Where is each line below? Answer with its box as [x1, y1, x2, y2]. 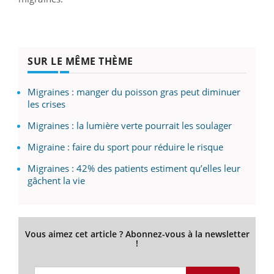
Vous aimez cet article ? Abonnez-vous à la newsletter [24, 228, 250, 240]
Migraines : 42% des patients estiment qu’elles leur [28, 162, 240, 175]
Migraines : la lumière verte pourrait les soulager [28, 119, 232, 132]
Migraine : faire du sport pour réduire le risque [28, 141, 223, 154]
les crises [28, 98, 65, 111]
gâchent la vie [28, 174, 85, 187]
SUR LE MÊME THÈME [28, 54, 133, 68]
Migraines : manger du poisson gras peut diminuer [28, 86, 240, 98]
